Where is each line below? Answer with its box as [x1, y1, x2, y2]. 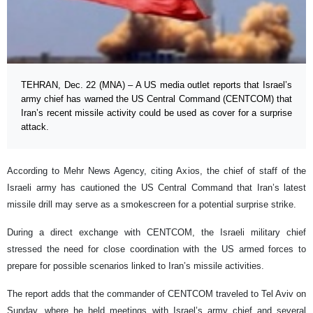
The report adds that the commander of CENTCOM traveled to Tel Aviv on [7, 289, 306, 300]
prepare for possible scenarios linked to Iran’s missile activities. [7, 261, 264, 272]
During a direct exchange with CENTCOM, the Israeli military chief [7, 227, 306, 238]
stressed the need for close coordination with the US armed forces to [7, 244, 306, 255]
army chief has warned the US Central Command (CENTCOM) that [21, 94, 292, 105]
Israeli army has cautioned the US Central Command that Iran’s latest [7, 182, 306, 194]
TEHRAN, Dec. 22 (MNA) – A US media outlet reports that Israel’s [21, 80, 292, 91]
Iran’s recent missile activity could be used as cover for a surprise [21, 108, 292, 119]
